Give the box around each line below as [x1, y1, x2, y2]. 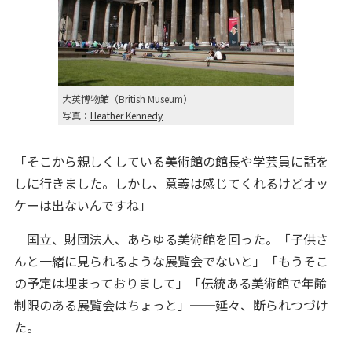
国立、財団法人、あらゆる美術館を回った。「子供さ [13, 229, 328, 248]
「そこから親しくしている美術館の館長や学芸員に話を [13, 152, 328, 170]
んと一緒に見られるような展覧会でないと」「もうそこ [13, 251, 328, 270]
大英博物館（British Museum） [62, 92, 192, 105]
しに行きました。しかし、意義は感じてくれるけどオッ [13, 174, 328, 192]
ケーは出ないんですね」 [13, 196, 152, 214]
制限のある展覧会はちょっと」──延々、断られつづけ [13, 295, 328, 314]
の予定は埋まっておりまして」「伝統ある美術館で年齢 [13, 273, 327, 292]
